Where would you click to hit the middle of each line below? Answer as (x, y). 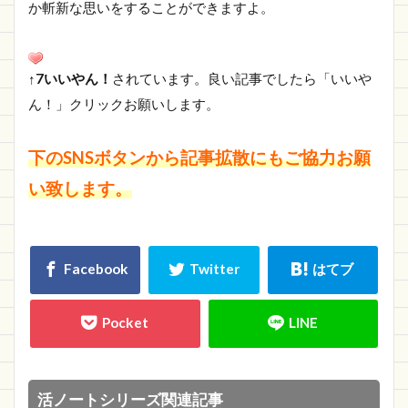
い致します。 (80, 188)
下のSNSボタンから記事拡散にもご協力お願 (199, 157)
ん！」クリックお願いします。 (124, 103)
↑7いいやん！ (70, 78)
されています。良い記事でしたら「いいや (242, 78)
